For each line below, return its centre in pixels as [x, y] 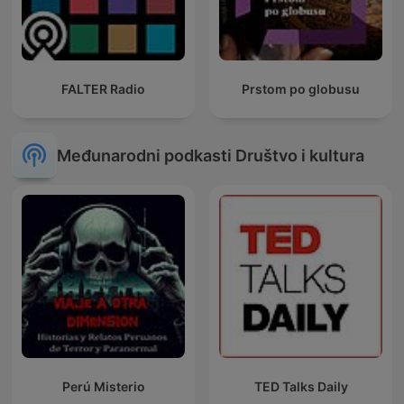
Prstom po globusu [301, 89]
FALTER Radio [103, 89]
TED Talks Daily [301, 387]
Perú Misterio [103, 387]
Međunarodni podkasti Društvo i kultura [211, 155]
